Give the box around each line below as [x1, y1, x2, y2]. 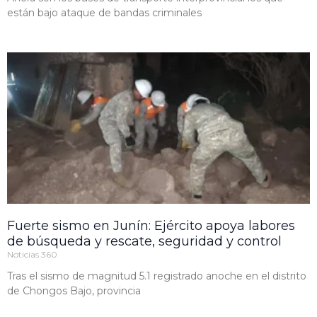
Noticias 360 [7, 249, 57, 260]
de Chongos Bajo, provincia [7, 284, 141, 298]
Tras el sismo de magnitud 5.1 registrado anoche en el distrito [7, 270, 306, 283]
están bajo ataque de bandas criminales [7, 6, 202, 20]
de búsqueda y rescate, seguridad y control [7, 234, 282, 250]
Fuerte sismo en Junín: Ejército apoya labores [7, 218, 295, 234]
